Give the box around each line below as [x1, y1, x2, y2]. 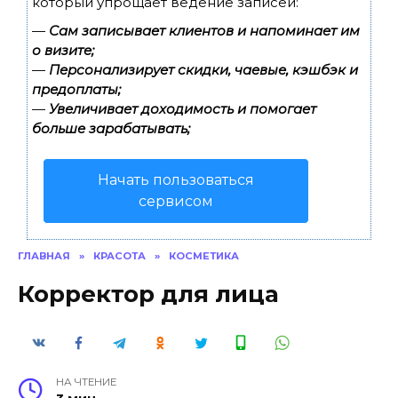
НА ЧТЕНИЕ [56, 375, 117, 388]
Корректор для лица [18, 279, 279, 308]
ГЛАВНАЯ [18, 250, 70, 262]
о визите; [32, 42, 94, 59]
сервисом [139, 193, 213, 210]
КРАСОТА [93, 250, 146, 262]
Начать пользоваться [98, 171, 254, 188]
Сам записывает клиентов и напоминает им [49, 22, 360, 39]
